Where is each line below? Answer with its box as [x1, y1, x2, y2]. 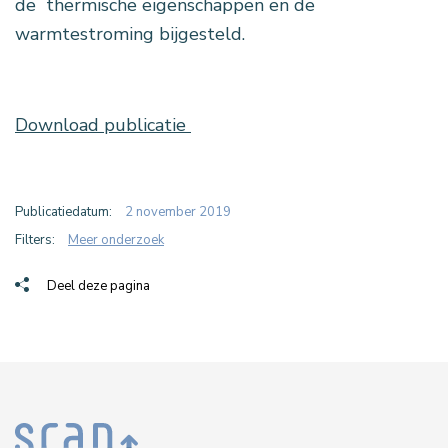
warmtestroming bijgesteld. [15, 22, 245, 47]
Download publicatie [15, 113, 191, 138]
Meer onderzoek [68, 231, 164, 250]
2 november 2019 [125, 203, 231, 222]
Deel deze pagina [47, 277, 150, 296]
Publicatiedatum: [15, 203, 115, 222]
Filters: [15, 231, 55, 250]
